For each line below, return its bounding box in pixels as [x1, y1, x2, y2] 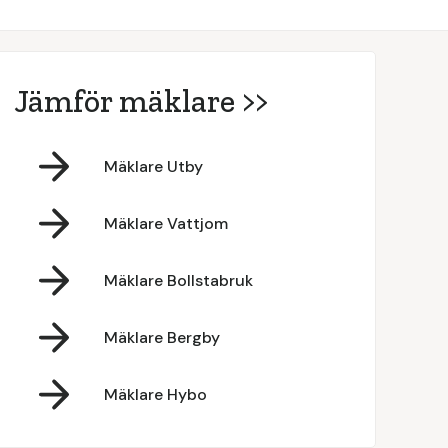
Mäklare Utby [103, 155, 203, 177]
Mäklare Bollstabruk [103, 269, 253, 291]
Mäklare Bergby [103, 326, 220, 348]
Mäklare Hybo [103, 383, 207, 405]
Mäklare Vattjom [103, 212, 228, 234]
